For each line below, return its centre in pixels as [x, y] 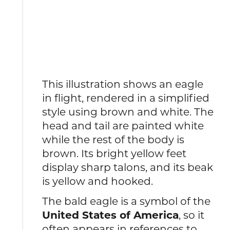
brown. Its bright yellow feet [114, 153]
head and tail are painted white [123, 125]
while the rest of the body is [113, 139]
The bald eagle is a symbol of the [127, 201]
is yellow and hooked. [98, 181]
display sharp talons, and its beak [128, 167]
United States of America [111, 215]
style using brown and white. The [128, 111]
